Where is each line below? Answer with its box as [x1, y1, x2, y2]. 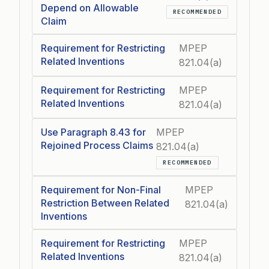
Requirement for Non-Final [41, 183, 161, 196]
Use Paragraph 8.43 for [41, 125, 146, 138]
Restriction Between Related [41, 196, 169, 209]
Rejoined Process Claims [41, 139, 153, 151]
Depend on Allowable [41, 1, 139, 14]
